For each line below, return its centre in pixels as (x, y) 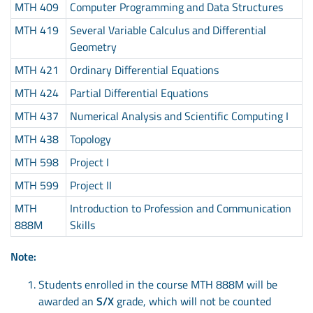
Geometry (93, 46)
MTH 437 (36, 116)
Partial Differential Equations (139, 93)
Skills (82, 225)
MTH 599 (36, 185)
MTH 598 (36, 162)
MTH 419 (36, 30)
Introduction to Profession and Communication (180, 208)
